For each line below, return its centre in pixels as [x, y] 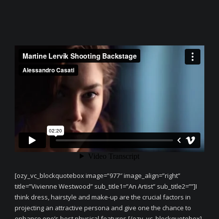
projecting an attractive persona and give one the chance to [103, 208]
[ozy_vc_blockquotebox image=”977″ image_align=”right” [98, 175]
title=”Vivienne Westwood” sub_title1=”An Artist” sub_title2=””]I [106, 186]
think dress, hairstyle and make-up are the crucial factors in [103, 197]
